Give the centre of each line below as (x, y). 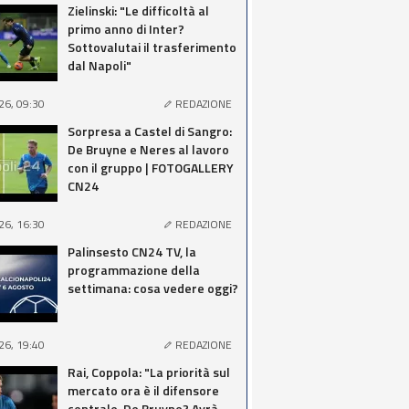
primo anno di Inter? (126, 29)
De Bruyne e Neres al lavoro (148, 149)
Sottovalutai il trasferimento (152, 47)
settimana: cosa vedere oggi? (153, 288)
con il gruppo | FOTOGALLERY (151, 168)
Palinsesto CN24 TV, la (132, 252)
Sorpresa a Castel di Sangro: (150, 131)
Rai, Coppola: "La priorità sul (149, 372)
